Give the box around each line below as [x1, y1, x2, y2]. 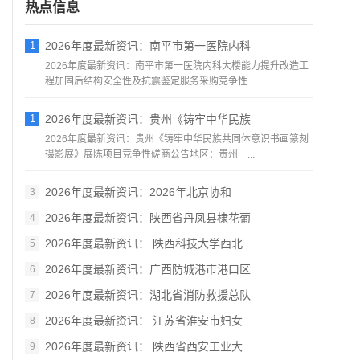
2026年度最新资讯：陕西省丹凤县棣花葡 [45, 211, 251, 224]
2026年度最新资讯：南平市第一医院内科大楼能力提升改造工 [45, 60, 309, 72]
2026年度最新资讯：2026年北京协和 [45, 186, 231, 198]
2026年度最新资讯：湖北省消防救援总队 [45, 288, 251, 301]
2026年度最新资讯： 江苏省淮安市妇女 [45, 314, 243, 327]
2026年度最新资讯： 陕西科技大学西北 [45, 237, 243, 250]
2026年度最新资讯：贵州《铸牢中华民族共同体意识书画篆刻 [45, 133, 309, 145]
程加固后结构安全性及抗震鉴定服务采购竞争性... [45, 76, 255, 87]
